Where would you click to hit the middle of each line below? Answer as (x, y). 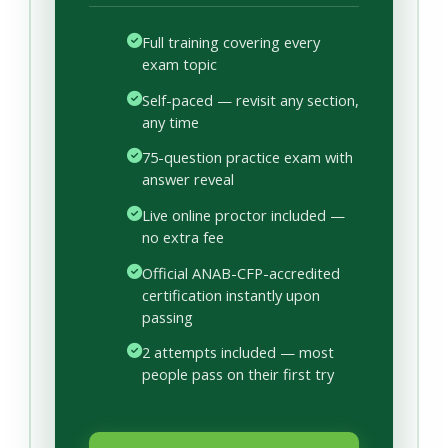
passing (167, 316)
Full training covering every (230, 42)
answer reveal (187, 179)
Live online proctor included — (243, 214)
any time (170, 121)
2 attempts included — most (237, 352)
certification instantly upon (230, 294)
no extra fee (182, 236)
